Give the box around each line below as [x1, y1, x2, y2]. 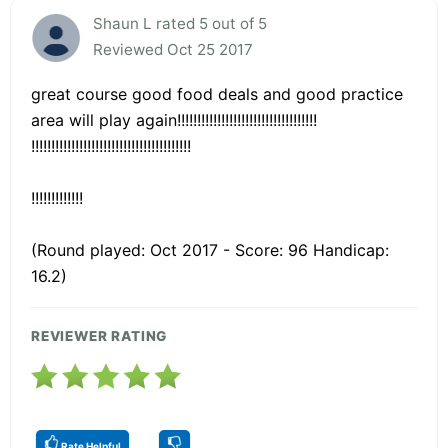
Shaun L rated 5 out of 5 [93, 13, 267, 33]
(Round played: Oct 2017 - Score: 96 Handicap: [31, 239, 389, 260]
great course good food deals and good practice [31, 83, 403, 104]
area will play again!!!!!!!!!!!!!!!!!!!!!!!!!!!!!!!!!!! [31, 109, 317, 130]
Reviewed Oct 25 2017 [93, 39, 253, 59]
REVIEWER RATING [31, 327, 168, 344]
